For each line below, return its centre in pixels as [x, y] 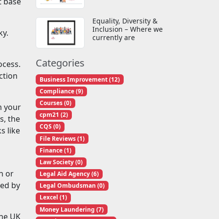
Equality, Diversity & [125, 21]
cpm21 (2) [54, 115]
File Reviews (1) [62, 138]
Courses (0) [55, 103]
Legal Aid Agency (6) [69, 174]
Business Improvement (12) [79, 79]
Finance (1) [55, 150]
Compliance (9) [61, 91]
